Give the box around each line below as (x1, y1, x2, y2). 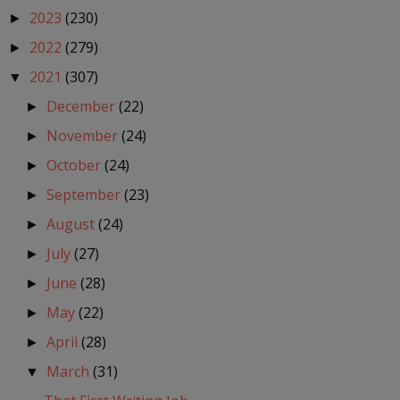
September (46, 185, 125, 205)
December (46, 96, 120, 117)
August (46, 214, 99, 235)
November (46, 126, 122, 146)
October (46, 155, 105, 176)
